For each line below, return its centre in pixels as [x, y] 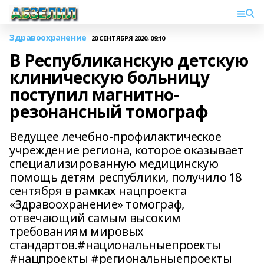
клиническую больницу [110, 77]
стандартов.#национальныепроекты [115, 245]
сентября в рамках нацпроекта [98, 191]
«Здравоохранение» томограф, [97, 204]
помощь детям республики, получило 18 [126, 177]
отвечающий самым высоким [95, 218]
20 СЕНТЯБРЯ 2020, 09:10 [128, 38]
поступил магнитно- [94, 94]
